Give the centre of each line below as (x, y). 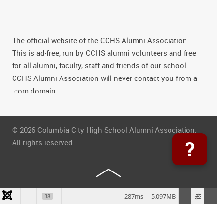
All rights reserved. (43, 142)
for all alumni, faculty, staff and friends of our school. (100, 65)
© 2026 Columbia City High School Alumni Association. (104, 130)
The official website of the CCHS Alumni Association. (101, 40)
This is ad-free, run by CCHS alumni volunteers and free (104, 53)
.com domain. (35, 90)
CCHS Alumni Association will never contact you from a (105, 78)
